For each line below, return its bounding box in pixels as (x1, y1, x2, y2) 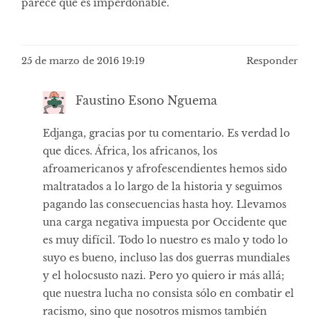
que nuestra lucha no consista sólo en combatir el (43, 286, 294, 300)
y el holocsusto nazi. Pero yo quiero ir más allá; (43, 268, 284, 282)
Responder (246, 55, 298, 68)
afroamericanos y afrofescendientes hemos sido (43, 162, 287, 175)
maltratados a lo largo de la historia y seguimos (43, 179, 282, 193)
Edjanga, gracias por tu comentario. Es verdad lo (43, 126, 290, 140)
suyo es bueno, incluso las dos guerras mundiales (43, 251, 290, 264)
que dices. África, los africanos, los (43, 144, 217, 157)
